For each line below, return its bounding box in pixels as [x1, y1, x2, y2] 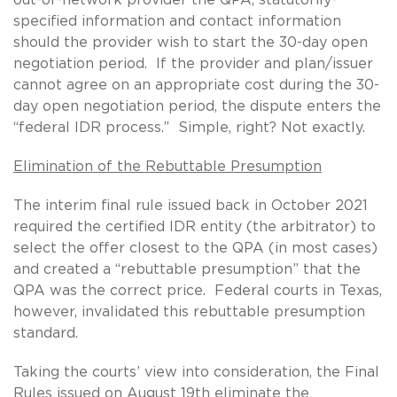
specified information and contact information [13, 13, 341, 28]
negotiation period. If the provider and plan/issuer [13, 56, 373, 71]
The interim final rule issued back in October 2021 [13, 198, 368, 213]
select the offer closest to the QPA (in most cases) [13, 240, 378, 255]
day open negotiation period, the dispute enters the [13, 98, 381, 113]
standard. [13, 325, 78, 340]
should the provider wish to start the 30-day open [13, 35, 368, 50]
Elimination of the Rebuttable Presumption [13, 159, 322, 174]
